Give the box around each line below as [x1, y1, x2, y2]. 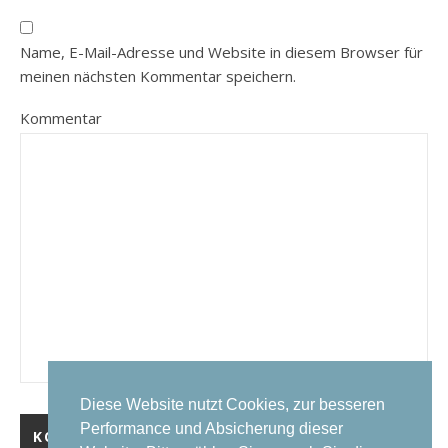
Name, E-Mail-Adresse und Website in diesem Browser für [20, 41, 423, 62]
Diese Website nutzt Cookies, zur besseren [80, 396, 385, 414]
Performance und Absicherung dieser [80, 420, 343, 438]
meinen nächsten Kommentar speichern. [20, 65, 296, 86]
